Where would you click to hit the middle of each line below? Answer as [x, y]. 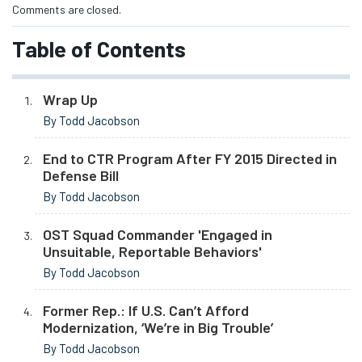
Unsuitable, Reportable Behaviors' [152, 252]
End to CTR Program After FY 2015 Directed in [190, 159]
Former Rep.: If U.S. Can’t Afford [146, 311]
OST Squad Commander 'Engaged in [158, 235]
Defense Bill [81, 176]
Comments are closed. [67, 10]
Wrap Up [70, 100]
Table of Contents [99, 48]
